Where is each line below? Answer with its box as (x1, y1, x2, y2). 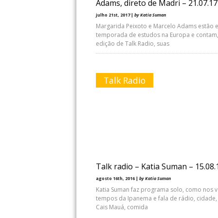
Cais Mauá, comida (96, 203, 148, 211)
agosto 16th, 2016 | (96, 175, 139, 182)
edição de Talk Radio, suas (96, 39, 169, 48)
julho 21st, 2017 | (96, 12, 134, 18)
